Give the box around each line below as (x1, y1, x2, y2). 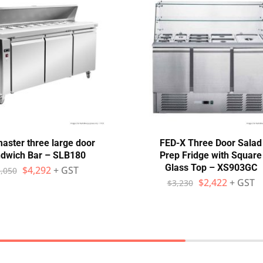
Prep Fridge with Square (160, 150, 262, 161)
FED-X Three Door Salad (160, 137, 262, 149)
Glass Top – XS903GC (164, 162, 257, 173)
